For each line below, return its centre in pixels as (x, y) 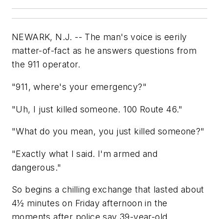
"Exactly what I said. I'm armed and (85, 153)
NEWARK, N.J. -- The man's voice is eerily (99, 37)
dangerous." (37, 167)
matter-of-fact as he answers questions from (104, 51)
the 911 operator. (46, 65)
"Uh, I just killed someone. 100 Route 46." (97, 109)
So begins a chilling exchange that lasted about (108, 190)
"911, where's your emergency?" (79, 87)
